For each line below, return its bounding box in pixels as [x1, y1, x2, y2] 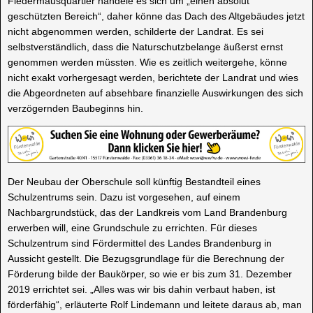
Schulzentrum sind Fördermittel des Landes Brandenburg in [8, 237, 272, 249]
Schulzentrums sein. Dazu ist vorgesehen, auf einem [8, 191, 240, 203]
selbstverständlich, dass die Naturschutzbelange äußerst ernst [8, 41, 283, 52]
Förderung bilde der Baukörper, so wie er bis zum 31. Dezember [8, 268, 292, 279]
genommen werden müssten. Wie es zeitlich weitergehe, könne [8, 56, 287, 68]
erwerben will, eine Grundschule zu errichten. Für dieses [8, 221, 257, 233]
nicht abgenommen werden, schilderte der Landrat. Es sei [8, 25, 263, 37]
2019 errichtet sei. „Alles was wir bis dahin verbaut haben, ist [8, 283, 275, 295]
